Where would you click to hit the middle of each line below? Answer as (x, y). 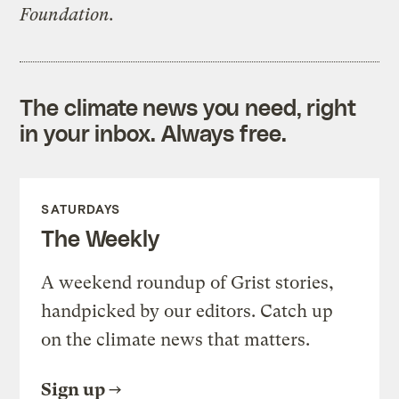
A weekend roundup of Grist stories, (188, 283)
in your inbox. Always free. (153, 133)
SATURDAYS (81, 209)
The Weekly (100, 238)
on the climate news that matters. (176, 340)
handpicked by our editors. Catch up (187, 312)
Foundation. (67, 15)
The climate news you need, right (188, 107)
